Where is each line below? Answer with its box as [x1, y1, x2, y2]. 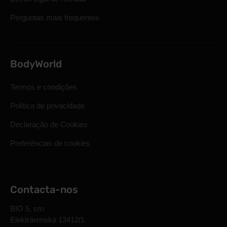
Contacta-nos [10, 183, 78, 196]
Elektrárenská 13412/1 [10, 215, 85, 224]
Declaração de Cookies [10, 120, 88, 129]
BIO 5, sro [10, 204, 44, 213]
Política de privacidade [10, 101, 85, 110]
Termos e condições [10, 83, 77, 91]
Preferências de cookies [10, 139, 90, 147]
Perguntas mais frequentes [10, 13, 99, 22]
